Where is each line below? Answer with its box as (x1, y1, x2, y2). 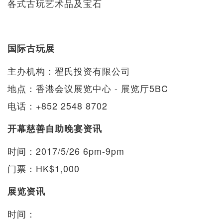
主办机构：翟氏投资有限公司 (7, 64, 130, 77)
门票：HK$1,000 (7, 161, 80, 175)
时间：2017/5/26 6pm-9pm (7, 144, 124, 157)
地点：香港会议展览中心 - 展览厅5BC (7, 81, 168, 95)
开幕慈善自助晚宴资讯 (7, 121, 102, 135)
